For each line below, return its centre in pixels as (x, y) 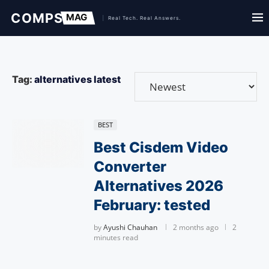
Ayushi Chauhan (130, 227)
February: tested (152, 205)
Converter (130, 167)
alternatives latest (77, 79)
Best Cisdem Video (161, 147)
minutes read (116, 237)
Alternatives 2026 (159, 186)
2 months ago (196, 227)
